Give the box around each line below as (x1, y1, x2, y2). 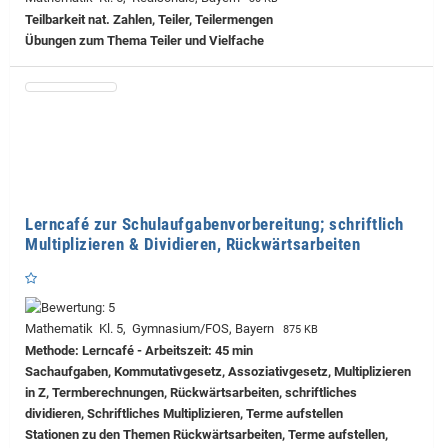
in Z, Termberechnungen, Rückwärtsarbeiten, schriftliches (25, 385, 357, 401)
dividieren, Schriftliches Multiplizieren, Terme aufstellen (25, 406, 343, 422)
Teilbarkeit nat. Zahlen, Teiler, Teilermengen (25, 12, 273, 27)
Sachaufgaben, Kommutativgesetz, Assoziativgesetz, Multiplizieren (25, 364, 411, 380)
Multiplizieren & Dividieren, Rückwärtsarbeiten (25, 234, 360, 254)
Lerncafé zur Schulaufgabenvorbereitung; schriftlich (25, 214, 404, 234)
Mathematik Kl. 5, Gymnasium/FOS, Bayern (25, 321, 280, 337)
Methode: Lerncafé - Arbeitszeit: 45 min (25, 343, 253, 359)
